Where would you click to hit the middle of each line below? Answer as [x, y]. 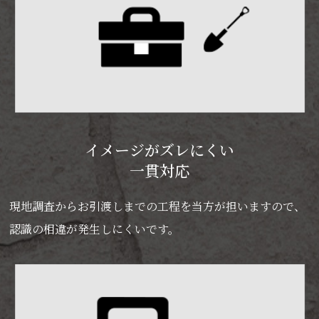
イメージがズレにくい [159, 150]
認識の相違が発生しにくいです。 [94, 229]
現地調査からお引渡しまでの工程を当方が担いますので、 [157, 206]
